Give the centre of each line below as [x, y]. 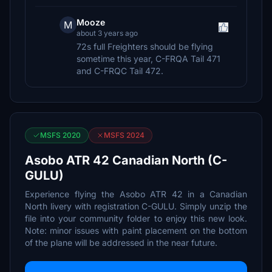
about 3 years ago [107, 33]
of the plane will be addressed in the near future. [121, 243]
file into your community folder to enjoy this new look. [136, 218]
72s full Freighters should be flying [145, 46]
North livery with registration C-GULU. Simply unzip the [136, 206]
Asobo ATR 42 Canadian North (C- [126, 160]
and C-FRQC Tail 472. [120, 71]
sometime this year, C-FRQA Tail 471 [148, 59]
